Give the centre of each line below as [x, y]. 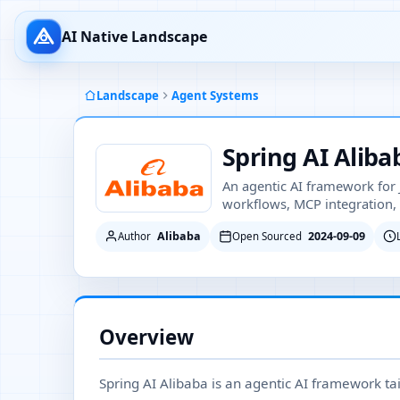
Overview [146, 337]
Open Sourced [267, 236]
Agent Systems [215, 95]
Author [134, 236]
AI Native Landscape [134, 37]
